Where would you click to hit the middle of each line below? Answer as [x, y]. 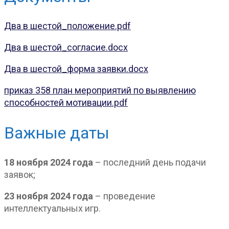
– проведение [124, 196]
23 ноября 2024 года [49, 196]
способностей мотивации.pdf [66, 103]
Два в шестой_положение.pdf [67, 26]
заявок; [20, 175]
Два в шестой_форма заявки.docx [76, 69]
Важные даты [57, 133]
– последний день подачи [151, 163]
